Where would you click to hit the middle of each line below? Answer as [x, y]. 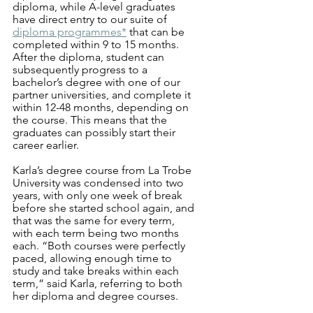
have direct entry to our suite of [91, 19]
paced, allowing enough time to [94, 258]
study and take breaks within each [97, 271]
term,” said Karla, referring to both [99, 283]
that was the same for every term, [95, 220]
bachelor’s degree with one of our [98, 82]
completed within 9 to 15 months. [97, 44]
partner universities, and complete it [103, 95]
